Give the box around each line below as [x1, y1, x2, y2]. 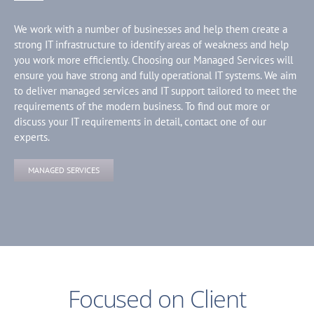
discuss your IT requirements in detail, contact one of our [14, 114, 266, 128]
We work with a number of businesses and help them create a [14, 22, 287, 36]
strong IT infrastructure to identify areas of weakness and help [14, 37, 289, 51]
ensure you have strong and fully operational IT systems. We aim [14, 68, 296, 82]
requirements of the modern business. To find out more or [14, 99, 270, 113]
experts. [14, 130, 50, 144]
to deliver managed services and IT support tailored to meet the [14, 83, 297, 97]
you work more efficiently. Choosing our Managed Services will [14, 53, 293, 67]
